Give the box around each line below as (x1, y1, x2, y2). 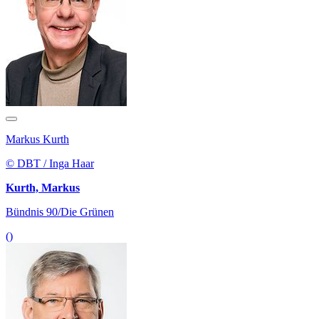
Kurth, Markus (6, 181, 80, 194)
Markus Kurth (6, 132, 69, 145)
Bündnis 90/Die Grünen (6, 205, 114, 218)
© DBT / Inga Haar (6, 157, 94, 169)
